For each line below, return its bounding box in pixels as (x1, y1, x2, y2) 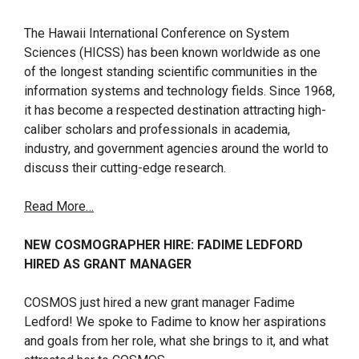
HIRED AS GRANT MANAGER (24, 256, 192, 272)
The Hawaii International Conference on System (24, 26, 289, 41)
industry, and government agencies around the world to (24, 141, 329, 156)
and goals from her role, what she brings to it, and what (24, 333, 329, 349)
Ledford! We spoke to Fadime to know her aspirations (24, 314, 326, 329)
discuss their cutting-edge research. (24, 160, 226, 175)
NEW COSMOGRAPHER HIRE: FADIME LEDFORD (24, 237, 303, 252)
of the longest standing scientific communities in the (24, 64, 317, 79)
